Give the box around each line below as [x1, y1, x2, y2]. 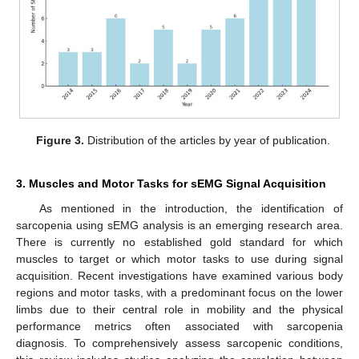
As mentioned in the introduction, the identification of [38, 201, 343, 215]
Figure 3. [35, 134, 84, 147]
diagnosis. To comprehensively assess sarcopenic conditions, [16, 336, 343, 349]
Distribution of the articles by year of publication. [83, 134, 330, 147]
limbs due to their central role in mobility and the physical [16, 302, 343, 316]
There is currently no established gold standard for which [16, 235, 343, 248]
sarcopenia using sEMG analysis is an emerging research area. [16, 218, 343, 232]
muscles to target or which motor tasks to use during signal [16, 252, 343, 265]
